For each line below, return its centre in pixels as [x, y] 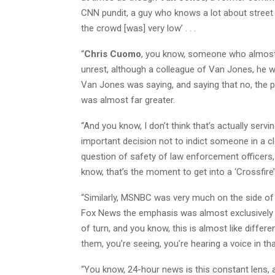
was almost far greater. [128, 100]
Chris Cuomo [113, 54]
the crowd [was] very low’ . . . [138, 28]
